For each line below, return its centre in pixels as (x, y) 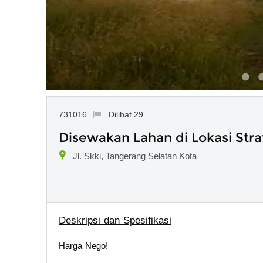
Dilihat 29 (126, 114)
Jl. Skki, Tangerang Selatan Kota (135, 156)
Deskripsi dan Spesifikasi (115, 220)
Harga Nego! (83, 245)
